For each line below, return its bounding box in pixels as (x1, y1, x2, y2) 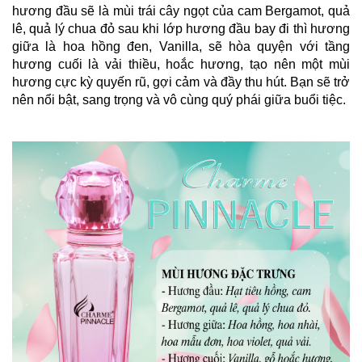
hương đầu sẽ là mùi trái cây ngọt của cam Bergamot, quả (12, 3, 350, 18)
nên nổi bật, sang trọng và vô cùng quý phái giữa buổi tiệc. (12, 92, 349, 107)
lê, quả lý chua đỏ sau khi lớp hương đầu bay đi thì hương (12, 21, 350, 36)
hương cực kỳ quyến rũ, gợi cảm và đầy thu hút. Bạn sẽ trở (12, 74, 350, 89)
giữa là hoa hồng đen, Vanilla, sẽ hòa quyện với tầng (12, 39, 350, 53)
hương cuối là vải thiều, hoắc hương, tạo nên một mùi (12, 57, 350, 71)
